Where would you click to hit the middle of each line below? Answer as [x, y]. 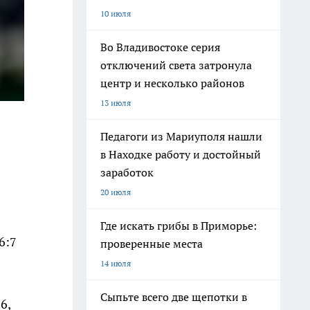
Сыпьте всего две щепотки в [174, 297]
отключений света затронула [176, 65]
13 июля [116, 103]
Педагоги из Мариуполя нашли [181, 136]
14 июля [116, 263]
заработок [127, 172]
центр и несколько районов [172, 83]
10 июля [116, 13]
